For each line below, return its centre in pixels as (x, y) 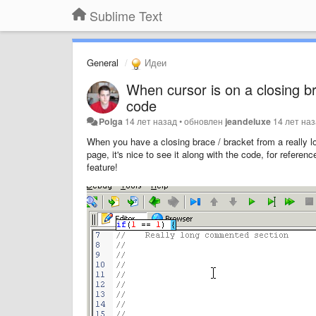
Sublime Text (126, 16)
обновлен (205, 121)
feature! (102, 166)
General (103, 62)
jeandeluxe (248, 121)
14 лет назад (151, 121)
